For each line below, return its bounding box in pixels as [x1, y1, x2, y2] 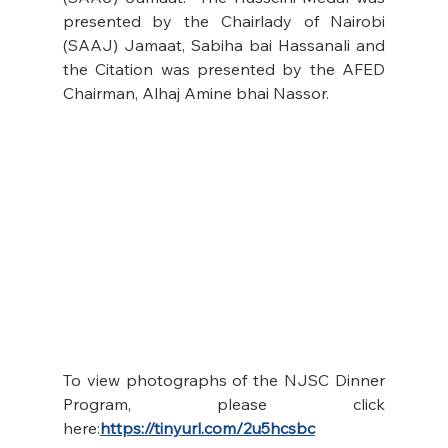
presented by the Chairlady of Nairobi [62, 11, 386, 32]
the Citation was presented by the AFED [62, 59, 386, 80]
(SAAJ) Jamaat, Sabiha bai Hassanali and [62, 35, 386, 56]
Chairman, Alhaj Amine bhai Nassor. [62, 83, 329, 104]
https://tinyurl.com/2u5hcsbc [99, 417, 315, 438]
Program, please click [62, 393, 386, 414]
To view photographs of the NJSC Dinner [62, 369, 386, 390]
